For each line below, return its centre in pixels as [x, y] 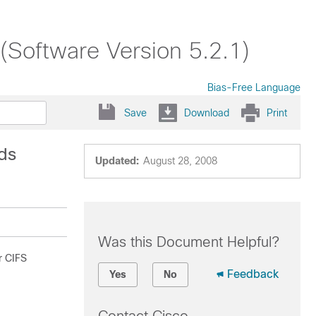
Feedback [253, 274]
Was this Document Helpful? [188, 242]
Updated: [117, 161]
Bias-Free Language [254, 87]
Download [207, 113]
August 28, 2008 [180, 161]
